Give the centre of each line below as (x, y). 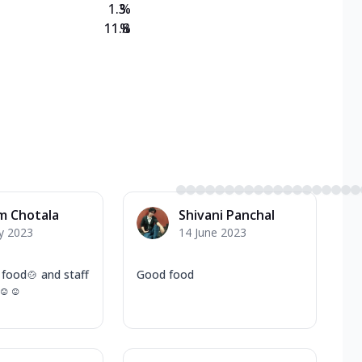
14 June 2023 (213, 232)
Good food (165, 274)
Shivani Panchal (227, 215)
